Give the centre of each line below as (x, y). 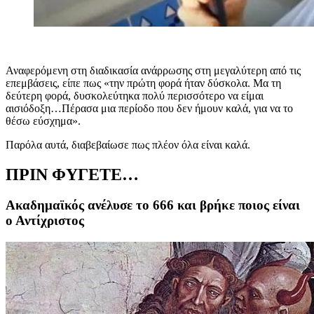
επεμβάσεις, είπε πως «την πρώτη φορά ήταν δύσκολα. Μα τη (143, 83)
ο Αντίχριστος (45, 221)
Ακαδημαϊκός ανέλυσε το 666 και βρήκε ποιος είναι (153, 205)
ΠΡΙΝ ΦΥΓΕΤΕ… (72, 174)
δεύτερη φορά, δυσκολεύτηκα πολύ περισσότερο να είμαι (135, 95)
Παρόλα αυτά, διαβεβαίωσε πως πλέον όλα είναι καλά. (128, 144)
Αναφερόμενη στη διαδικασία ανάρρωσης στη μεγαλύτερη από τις (153, 70)
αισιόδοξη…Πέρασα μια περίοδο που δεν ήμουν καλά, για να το (149, 108)
